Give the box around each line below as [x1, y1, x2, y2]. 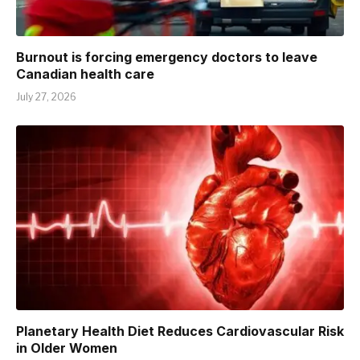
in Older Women [16, 339, 117, 356]
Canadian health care [16, 66, 154, 83]
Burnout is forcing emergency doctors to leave [16, 49, 317, 66]
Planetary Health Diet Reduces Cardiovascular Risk [16, 322, 344, 339]
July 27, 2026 [16, 91, 76, 104]
